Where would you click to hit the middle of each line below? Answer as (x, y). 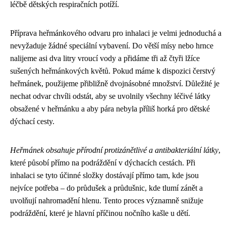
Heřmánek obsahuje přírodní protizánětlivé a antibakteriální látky (114, 150)
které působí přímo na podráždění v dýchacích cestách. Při (103, 162)
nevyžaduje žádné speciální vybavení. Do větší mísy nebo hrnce (112, 45)
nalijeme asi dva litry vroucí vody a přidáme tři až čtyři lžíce (105, 58)
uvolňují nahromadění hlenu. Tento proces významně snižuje (107, 200)
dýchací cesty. (32, 121)
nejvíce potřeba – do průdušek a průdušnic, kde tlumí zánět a (106, 188)
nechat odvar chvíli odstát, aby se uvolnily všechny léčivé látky (110, 96)
